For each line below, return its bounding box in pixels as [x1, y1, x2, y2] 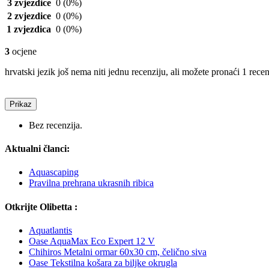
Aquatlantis [29, 225, 72, 235]
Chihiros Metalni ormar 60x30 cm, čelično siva [29, 246, 207, 257]
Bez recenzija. [29, 119, 82, 130]
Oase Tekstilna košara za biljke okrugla [29, 257, 177, 268]
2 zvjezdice [7, 10, 51, 21]
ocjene [10, 46, 37, 56]
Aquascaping [29, 167, 79, 178]
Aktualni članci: [5, 144, 70, 154]
